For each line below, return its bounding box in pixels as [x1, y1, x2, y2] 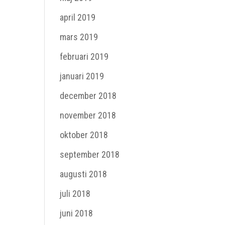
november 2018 [60, 110, 117, 121]
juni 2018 [60, 208, 93, 218]
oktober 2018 [60, 130, 108, 140]
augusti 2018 [60, 169, 107, 179]
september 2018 [60, 149, 120, 160]
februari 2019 [60, 51, 109, 62]
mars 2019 [60, 32, 98, 42]
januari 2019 [60, 71, 104, 81]
